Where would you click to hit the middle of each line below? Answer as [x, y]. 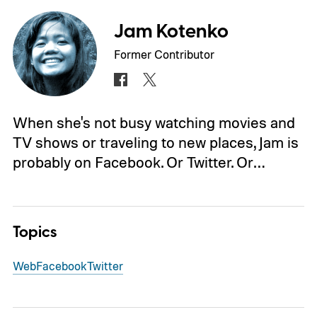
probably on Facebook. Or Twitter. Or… [138, 162]
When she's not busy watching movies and [154, 123]
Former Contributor [165, 54]
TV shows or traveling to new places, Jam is [155, 143]
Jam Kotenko [172, 31]
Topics [34, 233]
